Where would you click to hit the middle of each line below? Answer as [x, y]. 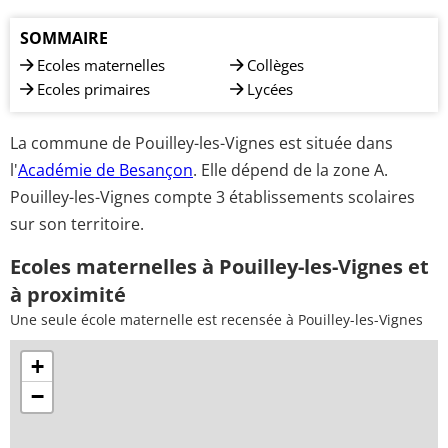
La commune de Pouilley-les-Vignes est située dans [201, 142]
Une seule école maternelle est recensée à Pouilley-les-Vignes [216, 319]
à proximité [68, 294]
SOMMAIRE [64, 38]
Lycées [270, 89]
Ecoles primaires [93, 89]
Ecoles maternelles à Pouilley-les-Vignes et [219, 266]
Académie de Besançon [105, 169]
